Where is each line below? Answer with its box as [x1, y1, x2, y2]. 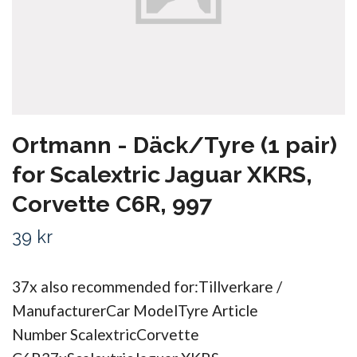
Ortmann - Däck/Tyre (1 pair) [12, 131, 337, 159]
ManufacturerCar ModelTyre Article [12, 300, 258, 320]
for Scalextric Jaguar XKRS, [12, 160, 312, 188]
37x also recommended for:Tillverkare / [12, 277, 282, 296]
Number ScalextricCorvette [12, 324, 199, 343]
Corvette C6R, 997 [12, 190, 212, 218]
